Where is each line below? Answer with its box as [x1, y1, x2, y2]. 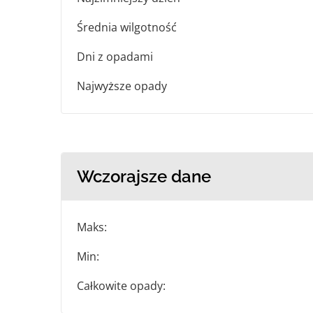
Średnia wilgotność [77, 20, 177, 36]
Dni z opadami [77, 49, 153, 65]
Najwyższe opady [77, 78, 167, 94]
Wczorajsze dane [77, 166, 211, 187]
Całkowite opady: [77, 278, 166, 294]
